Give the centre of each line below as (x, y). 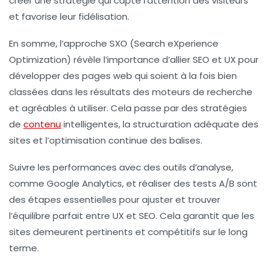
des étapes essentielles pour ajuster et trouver (115, 199)
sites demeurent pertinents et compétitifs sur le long (128, 232)
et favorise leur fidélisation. (69, 16)
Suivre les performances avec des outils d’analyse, (121, 167)
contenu (42, 124)
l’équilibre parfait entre (61, 215)
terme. (24, 248)
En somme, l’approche (59, 43)
